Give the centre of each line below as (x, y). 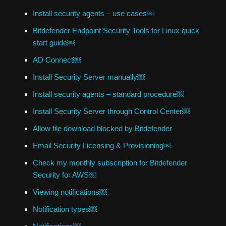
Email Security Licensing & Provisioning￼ (102, 145)
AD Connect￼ (57, 60)
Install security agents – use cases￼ (94, 13)
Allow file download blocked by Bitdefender (102, 128)
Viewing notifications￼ (70, 192)
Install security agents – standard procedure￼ (108, 94)
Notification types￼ (65, 209)
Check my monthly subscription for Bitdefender (110, 162)
